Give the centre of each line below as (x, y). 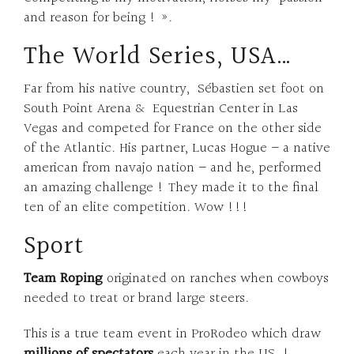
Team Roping (65, 278)
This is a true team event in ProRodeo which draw (172, 333)
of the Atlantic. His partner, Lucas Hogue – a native (177, 148)
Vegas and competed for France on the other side (173, 128)
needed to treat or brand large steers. (136, 298)
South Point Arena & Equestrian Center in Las (161, 108)
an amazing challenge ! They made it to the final (171, 187)
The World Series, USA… (158, 57)
